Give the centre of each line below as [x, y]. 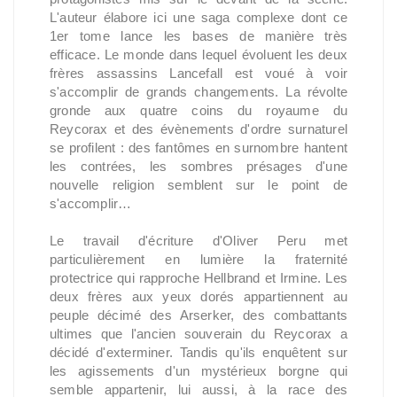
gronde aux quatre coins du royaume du [198, 110]
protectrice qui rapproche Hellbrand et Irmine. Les [198, 278]
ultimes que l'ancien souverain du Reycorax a [198, 334]
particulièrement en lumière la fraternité [198, 259]
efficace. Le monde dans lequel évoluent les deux [198, 54]
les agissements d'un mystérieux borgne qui [198, 371]
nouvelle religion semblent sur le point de [198, 185]
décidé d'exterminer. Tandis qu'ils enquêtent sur [198, 352]
